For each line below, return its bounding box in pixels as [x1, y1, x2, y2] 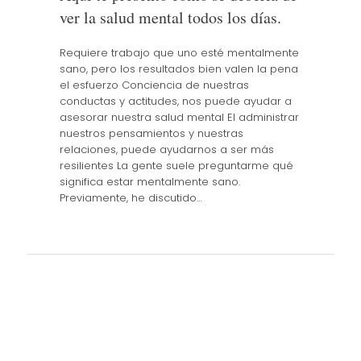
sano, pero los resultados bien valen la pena [59, 60, 298, 77]
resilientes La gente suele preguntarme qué [59, 157, 293, 173]
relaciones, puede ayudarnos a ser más [59, 141, 274, 157]
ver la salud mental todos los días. [59, 6, 281, 29]
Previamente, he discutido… [59, 189, 202, 205]
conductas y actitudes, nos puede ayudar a [59, 93, 292, 109]
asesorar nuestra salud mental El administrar [59, 109, 299, 125]
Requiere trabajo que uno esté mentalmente [59, 44, 299, 60]
